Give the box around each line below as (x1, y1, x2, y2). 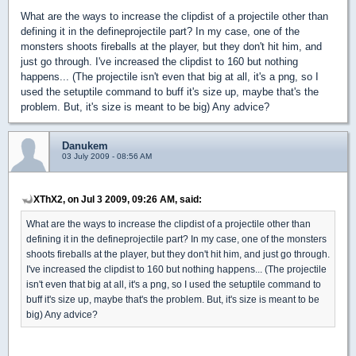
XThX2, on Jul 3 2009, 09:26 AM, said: (33, 193, 202, 204)
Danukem (62, 139, 108, 152)
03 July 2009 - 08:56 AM (62, 151, 152, 161)
